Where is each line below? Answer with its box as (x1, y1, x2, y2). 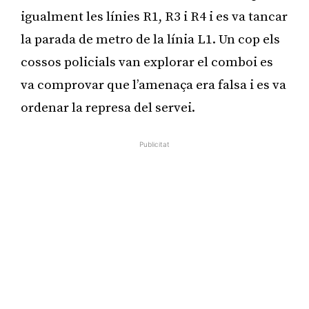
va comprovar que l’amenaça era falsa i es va (21, 77, 286, 93)
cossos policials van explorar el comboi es (21, 54, 273, 70)
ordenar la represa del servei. (21, 99, 195, 116)
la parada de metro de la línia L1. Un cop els (21, 31, 280, 48)
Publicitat (139, 139, 170, 148)
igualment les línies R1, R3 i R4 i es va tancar (21, 8, 288, 25)
